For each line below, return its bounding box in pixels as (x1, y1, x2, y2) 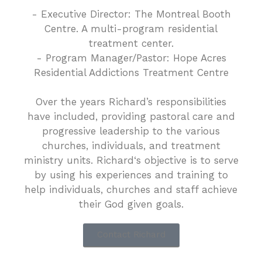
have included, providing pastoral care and (27, 111, 235, 123)
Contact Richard (96, 229, 166, 240)
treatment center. (88, 37, 174, 50)
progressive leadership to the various (42, 125, 220, 137)
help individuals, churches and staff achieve (25, 184, 237, 196)
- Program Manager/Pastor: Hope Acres (36, 52, 226, 64)
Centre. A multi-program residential (44, 23, 218, 35)
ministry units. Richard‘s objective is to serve (23, 154, 239, 167)
